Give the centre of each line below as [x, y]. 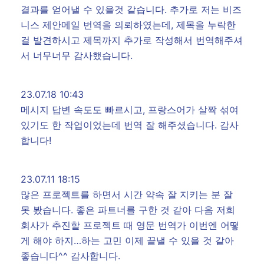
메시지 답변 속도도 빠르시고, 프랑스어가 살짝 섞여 [130, 110]
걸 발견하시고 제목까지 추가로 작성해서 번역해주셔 [132, 40]
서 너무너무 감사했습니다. [77, 55]
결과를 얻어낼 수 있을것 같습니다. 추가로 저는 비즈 [131, 9]
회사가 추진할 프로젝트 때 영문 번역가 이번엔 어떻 [130, 225]
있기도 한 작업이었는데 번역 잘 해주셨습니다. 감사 [130, 125]
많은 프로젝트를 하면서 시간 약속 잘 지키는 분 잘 [127, 194]
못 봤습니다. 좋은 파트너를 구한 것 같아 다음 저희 [128, 210]
